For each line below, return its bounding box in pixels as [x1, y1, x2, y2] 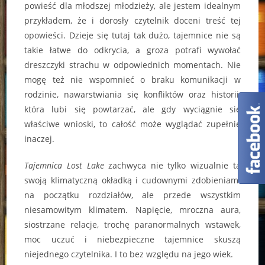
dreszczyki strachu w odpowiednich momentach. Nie [24, 59, 241, 71]
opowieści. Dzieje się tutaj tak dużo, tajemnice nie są [24, 30, 241, 41]
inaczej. [24, 133, 55, 145]
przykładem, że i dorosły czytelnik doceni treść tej [24, 15, 241, 27]
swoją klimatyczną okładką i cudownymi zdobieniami [24, 174, 241, 186]
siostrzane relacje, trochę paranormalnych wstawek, [24, 219, 241, 231]
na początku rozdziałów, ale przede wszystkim [24, 189, 241, 201]
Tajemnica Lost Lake [24, 160, 104, 172]
